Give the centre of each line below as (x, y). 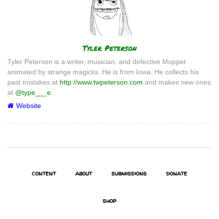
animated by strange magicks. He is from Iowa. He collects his (103, 72)
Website (29, 105)
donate (177, 173)
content (44, 173)
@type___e (33, 92)
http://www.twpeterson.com (101, 82)
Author (22, 46)
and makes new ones (177, 82)
